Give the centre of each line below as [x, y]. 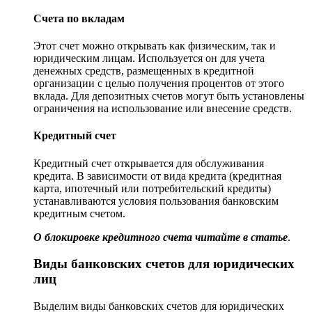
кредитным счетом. [79, 213]
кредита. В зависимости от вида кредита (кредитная [157, 175]
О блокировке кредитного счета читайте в [141, 237]
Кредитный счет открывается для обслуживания [149, 163]
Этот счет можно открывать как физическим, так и [155, 46]
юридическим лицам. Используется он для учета [149, 58]
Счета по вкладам [79, 18]
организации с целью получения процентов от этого [159, 84]
